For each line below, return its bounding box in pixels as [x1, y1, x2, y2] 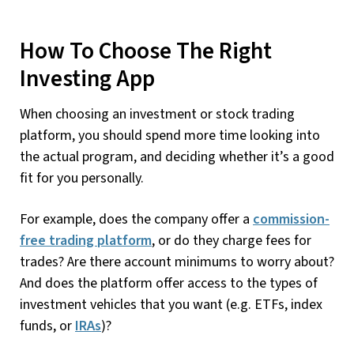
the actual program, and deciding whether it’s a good [20, 146, 334, 167]
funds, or [20, 315, 75, 336]
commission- [253, 209, 330, 229]
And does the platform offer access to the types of [20, 273, 318, 293]
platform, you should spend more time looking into [20, 125, 320, 145]
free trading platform [20, 230, 152, 250]
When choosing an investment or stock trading [20, 104, 295, 124]
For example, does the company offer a [20, 209, 253, 229]
